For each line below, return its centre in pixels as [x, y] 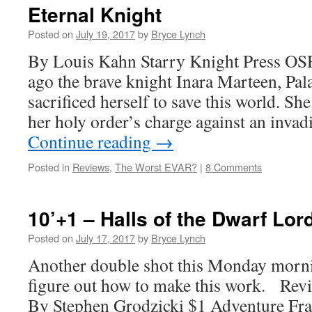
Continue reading [92, 141]
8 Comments [234, 167]
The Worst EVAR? [156, 167]
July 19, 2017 [106, 34]
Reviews [91, 167]
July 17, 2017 [106, 238]
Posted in [49, 167]
